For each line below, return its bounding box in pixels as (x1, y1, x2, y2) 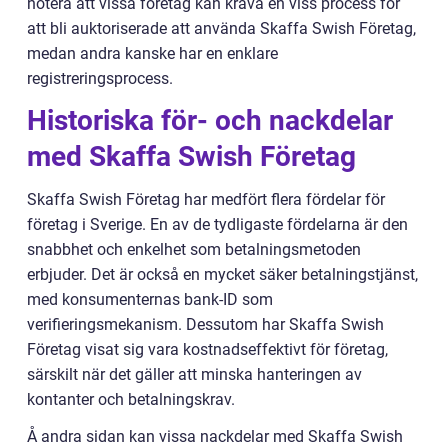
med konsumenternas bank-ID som (27, 290, 273, 309)
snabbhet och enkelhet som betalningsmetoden (27, 240, 361, 259)
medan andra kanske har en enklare (27, 44, 278, 63)
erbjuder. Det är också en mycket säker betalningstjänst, (27, 265, 418, 284)
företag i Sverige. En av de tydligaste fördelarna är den (27, 215, 408, 234)
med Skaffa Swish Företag (27, 140, 356, 173)
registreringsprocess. (27, 69, 173, 88)
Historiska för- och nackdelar (27, 104, 393, 137)
